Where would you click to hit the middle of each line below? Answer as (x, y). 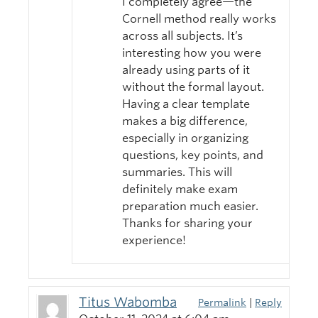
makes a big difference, (185, 121)
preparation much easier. (190, 207)
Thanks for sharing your (187, 224)
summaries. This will (177, 172)
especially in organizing (185, 138)
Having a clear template (186, 104)
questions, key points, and (193, 155)
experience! (154, 241)
